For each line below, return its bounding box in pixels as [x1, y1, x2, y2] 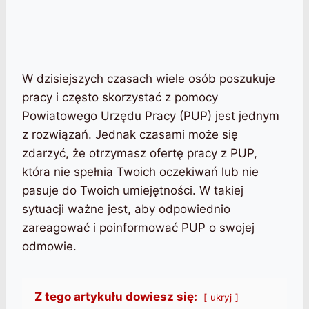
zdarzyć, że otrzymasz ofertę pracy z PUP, [22, 146, 257, 161]
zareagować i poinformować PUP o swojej [22, 221, 255, 235]
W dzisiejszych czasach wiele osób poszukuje [22, 72, 275, 86]
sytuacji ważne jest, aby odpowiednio [22, 202, 230, 217]
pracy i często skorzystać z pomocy [22, 90, 218, 105]
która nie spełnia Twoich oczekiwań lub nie [22, 165, 259, 179]
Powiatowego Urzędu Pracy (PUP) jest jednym [22, 109, 279, 123]
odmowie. [22, 239, 77, 254]
